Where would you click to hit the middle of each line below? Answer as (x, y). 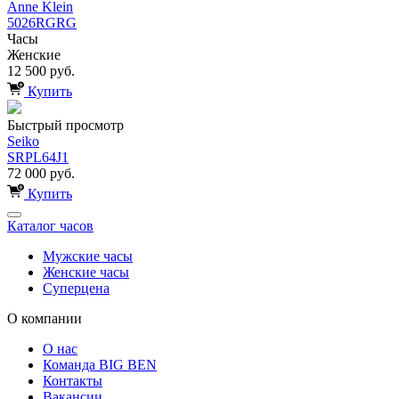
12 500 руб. (41, 70)
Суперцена (76, 288)
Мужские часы (88, 256)
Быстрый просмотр (65, 125)
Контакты (73, 380)
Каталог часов (50, 225)
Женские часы (86, 272)
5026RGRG (42, 22)
